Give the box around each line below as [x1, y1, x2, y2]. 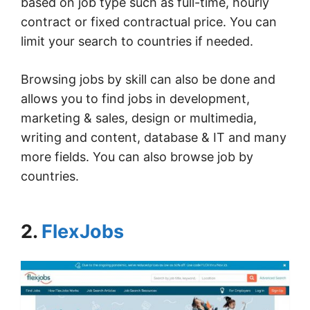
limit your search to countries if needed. [21, 33, 253, 48]
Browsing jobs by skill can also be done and [21, 71, 275, 86]
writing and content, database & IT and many [21, 129, 286, 145]
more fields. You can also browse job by [21, 149, 253, 164]
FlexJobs [42, 219, 124, 243]
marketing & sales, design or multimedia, [21, 110, 257, 125]
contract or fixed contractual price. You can [21, 14, 277, 29]
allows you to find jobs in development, [21, 91, 250, 106]
